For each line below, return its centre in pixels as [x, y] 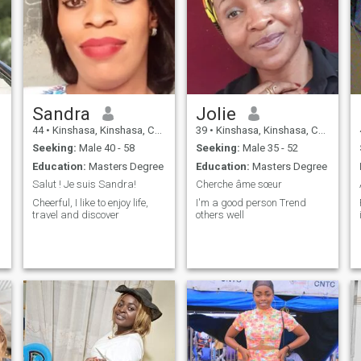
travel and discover [75, 214]
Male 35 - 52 [269, 148]
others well [220, 214]
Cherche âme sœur [239, 185]
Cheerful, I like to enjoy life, [90, 202]
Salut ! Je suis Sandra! [84, 185]
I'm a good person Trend [237, 202]
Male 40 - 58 [105, 148]
